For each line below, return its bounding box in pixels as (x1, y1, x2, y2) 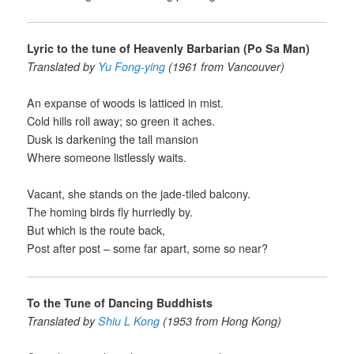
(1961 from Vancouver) (168, 58, 285, 74)
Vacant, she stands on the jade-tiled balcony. (27, 186, 251, 202)
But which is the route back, (27, 222, 166, 239)
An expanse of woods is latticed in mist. (27, 95, 224, 111)
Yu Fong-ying (98, 58, 169, 74)
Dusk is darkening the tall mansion (27, 131, 199, 148)
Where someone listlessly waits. (27, 149, 187, 166)
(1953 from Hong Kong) (163, 312, 282, 329)
